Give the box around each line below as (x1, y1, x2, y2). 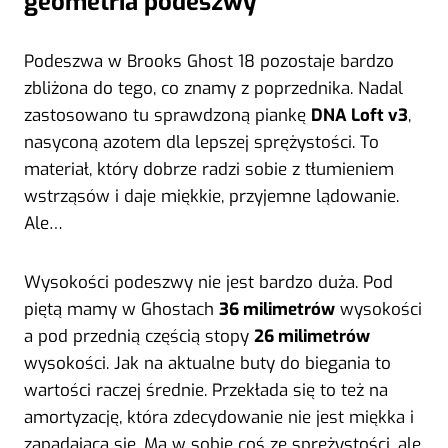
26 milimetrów (254, 324, 370, 348)
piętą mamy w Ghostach (24, 297, 219, 321)
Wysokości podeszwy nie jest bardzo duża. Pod (24, 270, 393, 294)
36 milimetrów (219, 297, 335, 321)
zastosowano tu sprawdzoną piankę (24, 103, 311, 127)
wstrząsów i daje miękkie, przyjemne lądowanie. (24, 184, 399, 208)
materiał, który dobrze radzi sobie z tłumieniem (24, 157, 394, 181)
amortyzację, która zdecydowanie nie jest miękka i (24, 405, 414, 429)
